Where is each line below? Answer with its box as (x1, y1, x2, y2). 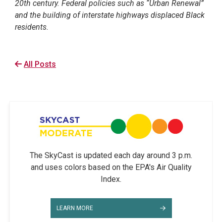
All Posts (24, 59, 56, 69)
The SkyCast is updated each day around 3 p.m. (30, 150, 192, 160)
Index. (101, 174, 121, 184)
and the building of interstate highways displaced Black (15, 10, 205, 20)
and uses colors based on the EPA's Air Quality (30, 162, 192, 172)
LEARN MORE (56, 204, 94, 212)
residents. (15, 22, 49, 32)
